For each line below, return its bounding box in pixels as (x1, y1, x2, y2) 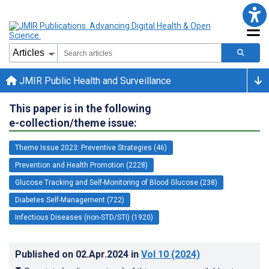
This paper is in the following (9, 101, 151, 115)
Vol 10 (141, 248, 169, 260)
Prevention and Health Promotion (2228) (15, 160, 148, 169)
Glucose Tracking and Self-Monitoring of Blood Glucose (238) (15, 178, 217, 187)
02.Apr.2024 (76, 248, 131, 260)
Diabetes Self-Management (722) (15, 195, 124, 204)
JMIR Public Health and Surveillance (17, 74, 171, 86)
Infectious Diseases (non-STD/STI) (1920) (15, 213, 153, 222)
